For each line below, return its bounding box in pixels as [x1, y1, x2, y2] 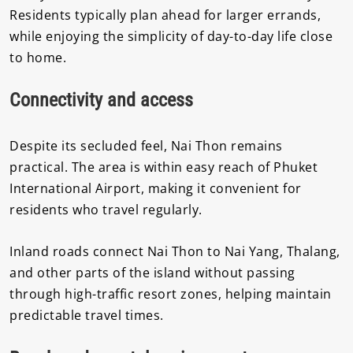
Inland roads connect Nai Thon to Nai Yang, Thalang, [9, 242, 340, 260]
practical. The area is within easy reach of [9, 158, 273, 176]
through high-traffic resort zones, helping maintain [9, 284, 332, 303]
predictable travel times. [9, 306, 164, 324]
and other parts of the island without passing [9, 263, 295, 281]
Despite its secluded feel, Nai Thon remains [9, 137, 283, 155]
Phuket [273, 158, 318, 176]
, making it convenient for [140, 180, 302, 198]
